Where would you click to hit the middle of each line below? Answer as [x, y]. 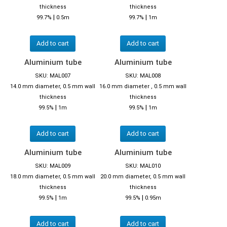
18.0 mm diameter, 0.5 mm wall [53, 176]
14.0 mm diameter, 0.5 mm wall [53, 86]
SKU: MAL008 [143, 75]
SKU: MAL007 [53, 75]
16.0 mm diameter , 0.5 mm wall [143, 86]
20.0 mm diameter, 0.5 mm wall [143, 176]
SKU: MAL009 [53, 166]
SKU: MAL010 [143, 166]
